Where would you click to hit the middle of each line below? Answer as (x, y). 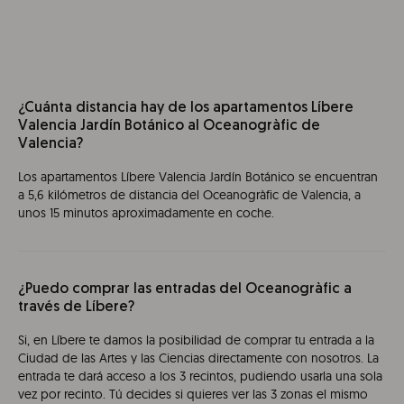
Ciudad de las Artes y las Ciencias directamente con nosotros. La (198, 358)
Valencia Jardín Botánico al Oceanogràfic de (169, 127)
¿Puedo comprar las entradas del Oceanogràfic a (185, 290)
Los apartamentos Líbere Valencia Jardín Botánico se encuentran (198, 177)
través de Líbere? (76, 308)
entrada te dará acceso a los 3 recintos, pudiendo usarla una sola (200, 376)
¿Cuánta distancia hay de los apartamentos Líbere (186, 109)
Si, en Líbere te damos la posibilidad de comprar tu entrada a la (196, 340)
